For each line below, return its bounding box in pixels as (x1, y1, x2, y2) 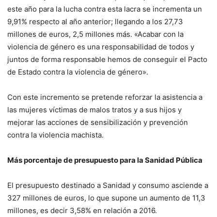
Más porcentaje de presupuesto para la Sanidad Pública (7, 155, 202, 165)
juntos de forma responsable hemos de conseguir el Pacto (7, 55, 207, 64)
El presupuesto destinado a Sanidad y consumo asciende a (7, 181, 208, 190)
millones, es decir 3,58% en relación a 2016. (7, 206, 157, 216)
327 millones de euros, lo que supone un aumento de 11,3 (7, 193, 205, 203)
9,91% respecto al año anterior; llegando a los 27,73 (7, 17, 183, 27)
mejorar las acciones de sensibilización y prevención (7, 118, 188, 127)
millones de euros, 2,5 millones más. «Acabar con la (7, 30, 184, 39)
